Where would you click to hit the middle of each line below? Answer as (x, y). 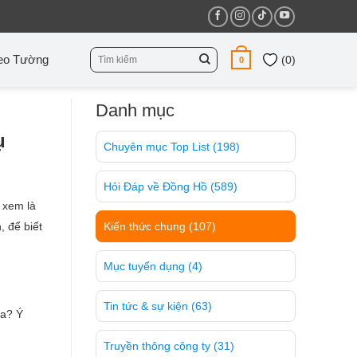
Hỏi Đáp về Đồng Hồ (157, 187)
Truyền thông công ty (158, 346)
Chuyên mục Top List (158, 147)
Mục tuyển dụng (145, 267)
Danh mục (135, 110)
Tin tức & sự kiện (147, 306)
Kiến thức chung (146, 227)
